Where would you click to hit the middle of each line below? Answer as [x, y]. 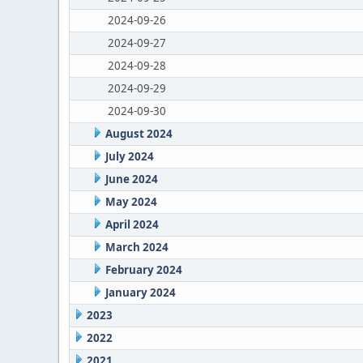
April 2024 [132, 224]
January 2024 [140, 293]
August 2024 [139, 134]
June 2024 [131, 179]
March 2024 [137, 247]
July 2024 [129, 156]
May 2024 [131, 202]
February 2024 [143, 270]
